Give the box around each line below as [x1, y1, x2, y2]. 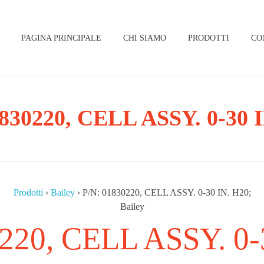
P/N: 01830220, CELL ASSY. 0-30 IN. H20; [82, 187, 251, 197]
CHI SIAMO [123, 34, 167, 42]
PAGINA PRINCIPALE [21, 34, 101, 42]
